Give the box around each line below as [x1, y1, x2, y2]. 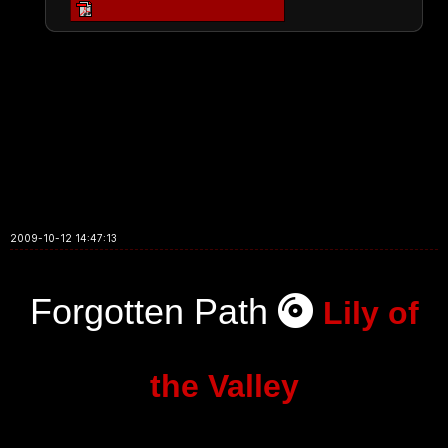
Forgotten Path [29, 291, 278, 332]
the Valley [149, 368, 299, 404]
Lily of [322, 295, 419, 331]
